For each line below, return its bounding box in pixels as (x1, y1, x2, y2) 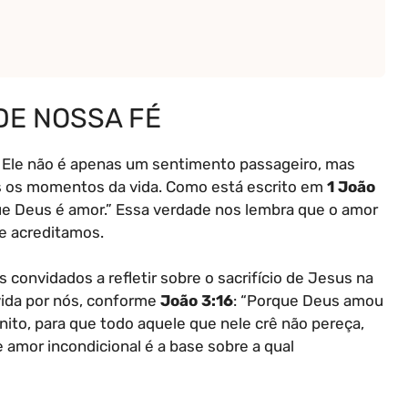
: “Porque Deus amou (233, 291, 383, 311)
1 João (327, 177, 375, 196)
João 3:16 (160, 291, 233, 311)
